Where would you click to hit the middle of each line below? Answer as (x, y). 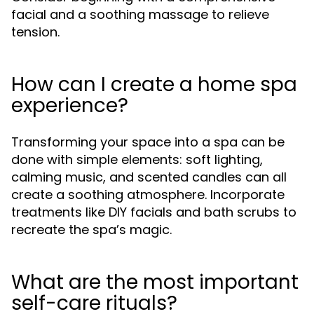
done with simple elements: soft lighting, (137, 159)
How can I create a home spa (154, 84)
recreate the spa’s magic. (91, 230)
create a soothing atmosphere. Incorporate (148, 194)
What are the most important (155, 282)
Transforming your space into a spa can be (148, 142)
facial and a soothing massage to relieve (140, 14)
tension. (35, 32)
